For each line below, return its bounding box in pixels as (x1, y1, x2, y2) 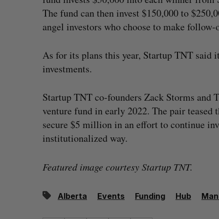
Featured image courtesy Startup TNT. (43, 160, 193, 173)
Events (97, 191, 125, 201)
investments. (43, 62, 92, 75)
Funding (135, 191, 165, 201)
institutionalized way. (43, 131, 128, 145)
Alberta (58, 191, 87, 201)
